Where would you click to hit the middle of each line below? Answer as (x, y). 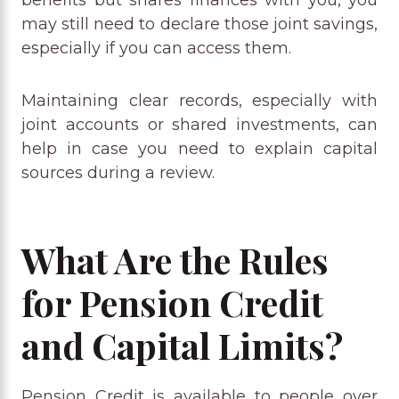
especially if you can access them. (156, 48)
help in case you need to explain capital (199, 148)
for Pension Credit (172, 302)
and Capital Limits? (182, 345)
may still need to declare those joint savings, (199, 24)
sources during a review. (118, 172)
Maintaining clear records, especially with (199, 100)
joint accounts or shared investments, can (199, 124)
